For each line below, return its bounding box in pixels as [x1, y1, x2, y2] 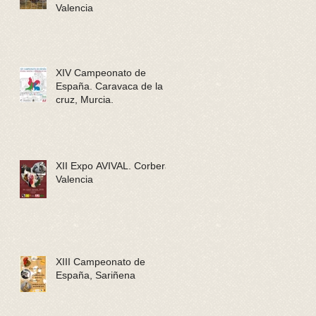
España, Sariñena [56, 269, 135, 281]
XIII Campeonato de [56, 255, 145, 267]
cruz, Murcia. [56, 93, 114, 105]
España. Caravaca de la [56, 80, 163, 92]
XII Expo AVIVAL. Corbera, [56, 159, 174, 171]
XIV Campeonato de [56, 66, 146, 78]
